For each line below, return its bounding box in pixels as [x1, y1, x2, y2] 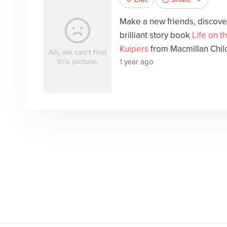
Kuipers [119, 43, 148, 54]
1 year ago [119, 57, 154, 66]
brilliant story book [119, 29, 192, 41]
